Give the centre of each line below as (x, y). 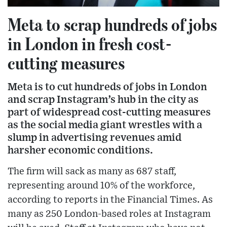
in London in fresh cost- (90, 43)
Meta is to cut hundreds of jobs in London (107, 87)
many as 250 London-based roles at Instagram (109, 214)
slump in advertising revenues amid (94, 137)
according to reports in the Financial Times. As (110, 200)
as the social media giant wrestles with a (105, 125)
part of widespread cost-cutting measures (109, 112)
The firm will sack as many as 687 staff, (92, 171)
